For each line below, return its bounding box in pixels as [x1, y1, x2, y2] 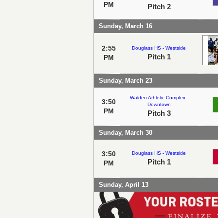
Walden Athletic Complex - [129, 94, 188, 100]
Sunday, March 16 [99, 22, 152, 30]
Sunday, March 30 [99, 128, 152, 136]
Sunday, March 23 [99, 76, 152, 84]
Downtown [147, 101, 171, 107]
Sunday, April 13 [99, 181, 148, 188]
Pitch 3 [147, 109, 171, 117]
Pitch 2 [147, 2, 171, 11]
